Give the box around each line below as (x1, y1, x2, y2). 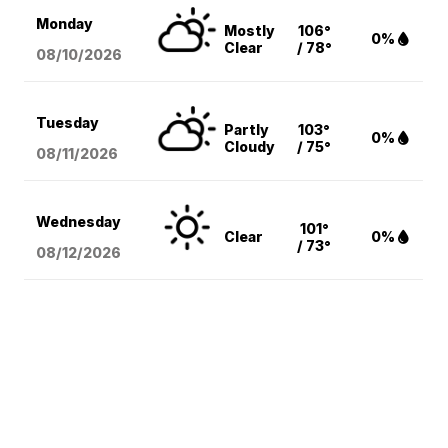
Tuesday (36, 114, 100, 132)
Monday (36, 15, 94, 33)
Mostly (224, 22, 276, 40)
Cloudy (224, 138, 276, 156)
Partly (224, 121, 270, 139)
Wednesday (36, 213, 122, 231)
